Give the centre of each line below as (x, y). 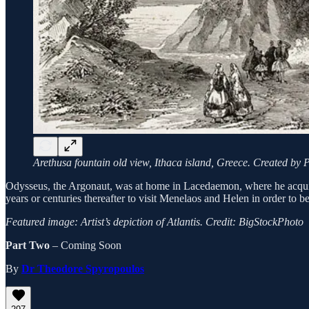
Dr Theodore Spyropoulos (83, 269)
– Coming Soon (87, 246)
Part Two (29, 246)
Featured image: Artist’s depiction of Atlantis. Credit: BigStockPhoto (154, 222)
